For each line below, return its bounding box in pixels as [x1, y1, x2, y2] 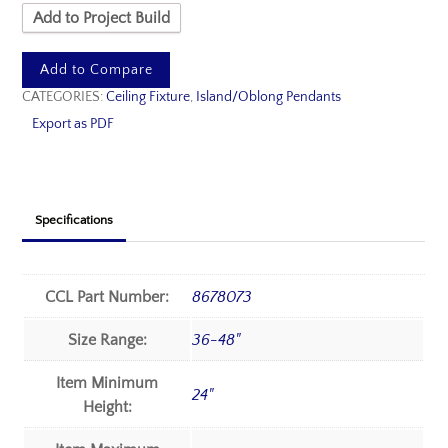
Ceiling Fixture [106, 88, 191, 105]
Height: [82, 398, 132, 417]
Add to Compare [39, 61, 153, 78]
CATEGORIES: [22, 88, 107, 105]
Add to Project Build [33, 8, 171, 27]
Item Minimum [56, 374, 159, 393]
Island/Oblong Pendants [196, 88, 342, 105]
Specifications [35, 212, 114, 227]
